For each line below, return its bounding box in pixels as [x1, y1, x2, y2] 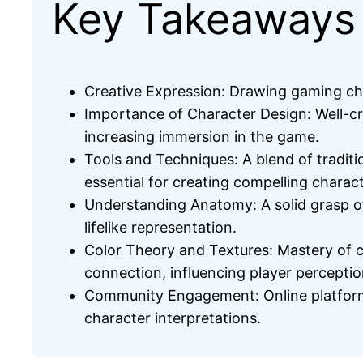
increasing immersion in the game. [84, 127, 319, 145]
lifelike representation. [84, 218, 237, 236]
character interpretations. [84, 309, 261, 327]
